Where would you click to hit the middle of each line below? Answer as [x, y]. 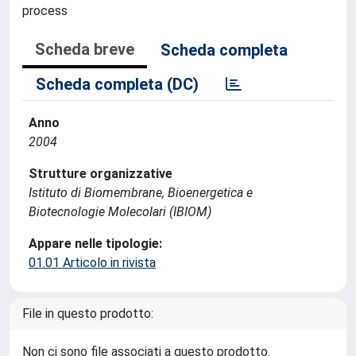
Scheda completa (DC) [117, 84]
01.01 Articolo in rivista [92, 263]
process [45, 11]
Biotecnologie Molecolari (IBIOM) [120, 212]
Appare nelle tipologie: [95, 244]
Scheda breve [85, 49]
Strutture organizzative [101, 174]
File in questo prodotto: [88, 313]
